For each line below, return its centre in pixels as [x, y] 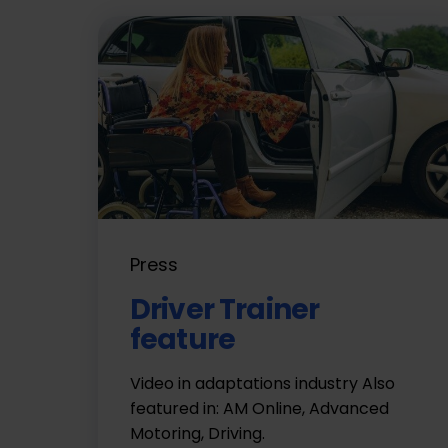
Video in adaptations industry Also [262, 383]
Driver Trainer [225, 309]
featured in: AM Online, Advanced [259, 408]
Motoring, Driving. [201, 433]
